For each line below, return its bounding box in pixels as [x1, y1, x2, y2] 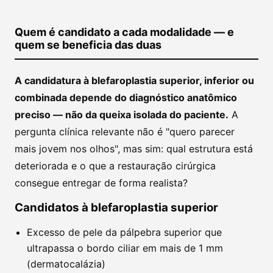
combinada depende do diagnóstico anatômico [15, 91, 237, 104]
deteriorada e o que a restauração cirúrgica [15, 160, 216, 172]
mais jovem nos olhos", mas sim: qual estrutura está [15, 143, 253, 155]
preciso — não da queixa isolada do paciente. [15, 108, 229, 121]
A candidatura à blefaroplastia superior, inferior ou [15, 74, 254, 87]
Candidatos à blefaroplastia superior [15, 200, 218, 214]
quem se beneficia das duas [15, 38, 161, 51]
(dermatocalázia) [27, 258, 105, 270]
